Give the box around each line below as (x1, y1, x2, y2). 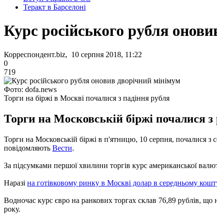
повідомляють (4, 143, 52, 152)
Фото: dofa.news (4, 85, 57, 93)
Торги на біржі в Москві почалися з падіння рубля (4, 93, 170, 102)
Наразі (4, 178, 27, 187)
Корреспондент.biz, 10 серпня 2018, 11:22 (4, 50, 142, 59)
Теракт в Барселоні (23, 3, 86, 11)
